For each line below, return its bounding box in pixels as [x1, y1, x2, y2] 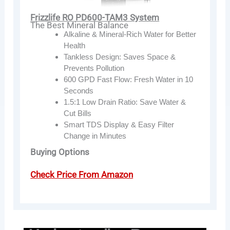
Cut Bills [64, 108, 92, 118]
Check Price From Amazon [30, 169, 133, 180]
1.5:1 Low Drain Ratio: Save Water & [64, 97, 186, 106]
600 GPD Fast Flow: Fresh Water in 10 [64, 74, 194, 84]
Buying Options [30, 147, 90, 158]
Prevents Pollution [64, 63, 125, 72]
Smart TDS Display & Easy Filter [64, 120, 175, 129]
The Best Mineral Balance [30, 20, 129, 31]
